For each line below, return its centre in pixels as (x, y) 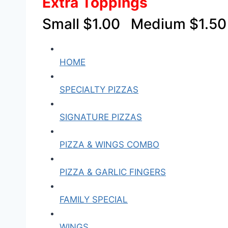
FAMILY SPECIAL (94, 199)
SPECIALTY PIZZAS (99, 90)
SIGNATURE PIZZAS (101, 117)
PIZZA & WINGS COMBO (109, 145)
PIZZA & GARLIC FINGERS (113, 172)
